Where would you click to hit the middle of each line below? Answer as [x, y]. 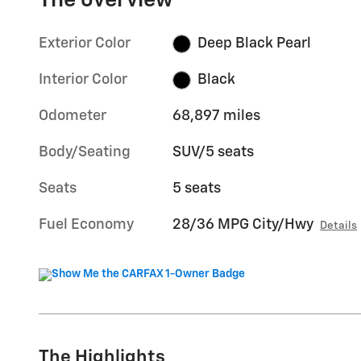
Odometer [73, 116]
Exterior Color [85, 44]
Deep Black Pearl [254, 44]
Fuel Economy [86, 225]
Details [339, 226]
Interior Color [83, 80]
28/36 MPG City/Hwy [243, 225]
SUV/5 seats [214, 153]
